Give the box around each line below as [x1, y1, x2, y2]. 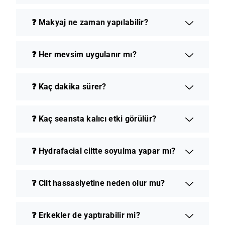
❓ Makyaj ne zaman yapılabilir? [32, 17, 148, 27]
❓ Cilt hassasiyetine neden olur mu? [32, 178, 165, 188]
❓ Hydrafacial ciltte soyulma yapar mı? [32, 146, 176, 156]
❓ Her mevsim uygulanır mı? [32, 49, 137, 59]
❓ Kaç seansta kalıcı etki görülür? [32, 114, 157, 124]
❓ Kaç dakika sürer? [32, 81, 106, 91]
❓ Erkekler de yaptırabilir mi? [32, 210, 140, 220]
